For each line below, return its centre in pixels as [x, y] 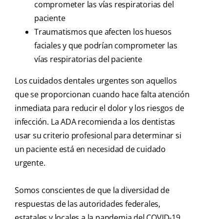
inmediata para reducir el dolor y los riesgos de [99, 108]
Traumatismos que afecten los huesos [103, 32]
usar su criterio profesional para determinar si [98, 136]
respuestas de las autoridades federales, [88, 204]
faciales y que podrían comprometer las [106, 46]
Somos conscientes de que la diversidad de [92, 190]
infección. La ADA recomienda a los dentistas [95, 122]
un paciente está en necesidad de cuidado [90, 149]
